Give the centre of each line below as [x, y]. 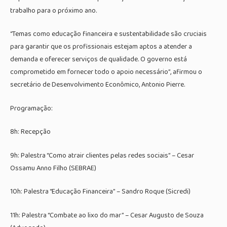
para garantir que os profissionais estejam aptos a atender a [101, 47]
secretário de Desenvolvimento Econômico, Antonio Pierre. [98, 85]
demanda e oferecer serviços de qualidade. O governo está [99, 60]
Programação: [31, 108]
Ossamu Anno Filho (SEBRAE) [53, 168]
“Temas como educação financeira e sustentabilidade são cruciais [108, 34]
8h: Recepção [30, 132]
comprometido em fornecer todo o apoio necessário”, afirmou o [106, 72]
